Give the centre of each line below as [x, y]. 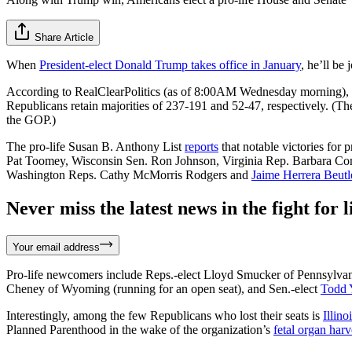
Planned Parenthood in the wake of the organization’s [140, 329]
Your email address [56, 247]
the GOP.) [31, 119]
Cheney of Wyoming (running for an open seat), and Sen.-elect [163, 288]
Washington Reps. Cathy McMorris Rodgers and [129, 174]
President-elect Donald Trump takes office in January [170, 64]
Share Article [64, 37]
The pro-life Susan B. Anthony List [95, 146]
